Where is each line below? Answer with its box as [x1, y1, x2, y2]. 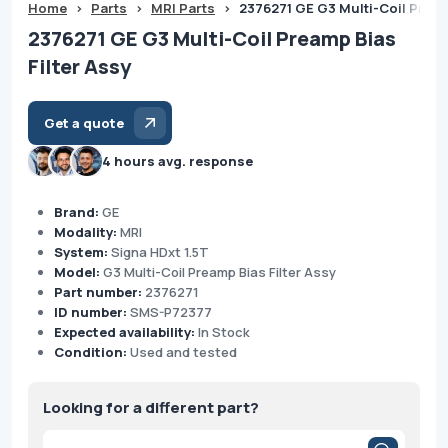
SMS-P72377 [130, 302, 212, 321]
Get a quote [44, 113, 124, 132]
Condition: [54, 342, 130, 361]
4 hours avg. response [102, 151, 253, 170]
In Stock [198, 322, 250, 341]
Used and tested [130, 342, 237, 361]
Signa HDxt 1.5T [111, 242, 209, 261]
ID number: [54, 302, 130, 321]
